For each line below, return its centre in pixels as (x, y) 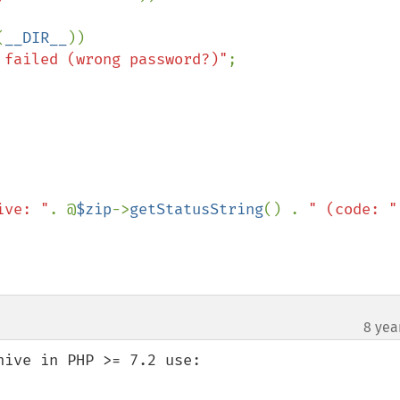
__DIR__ (36, 38)
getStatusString (196, 209)
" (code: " (353, 209)
